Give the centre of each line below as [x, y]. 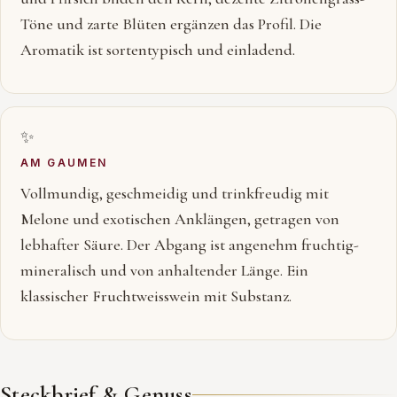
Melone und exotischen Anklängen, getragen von [180, 219]
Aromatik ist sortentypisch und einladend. [158, 50]
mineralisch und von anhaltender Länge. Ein [164, 270]
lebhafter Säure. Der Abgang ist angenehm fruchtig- [190, 245]
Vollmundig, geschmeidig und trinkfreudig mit [175, 193]
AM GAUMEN [64, 163]
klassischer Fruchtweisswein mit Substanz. [156, 296]
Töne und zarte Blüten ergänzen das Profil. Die [171, 24]
